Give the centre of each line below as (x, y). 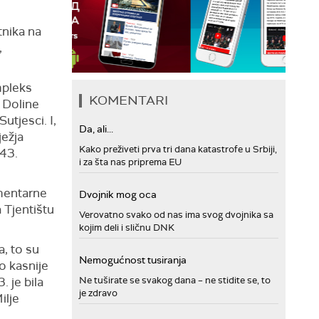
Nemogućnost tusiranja (133, 260)
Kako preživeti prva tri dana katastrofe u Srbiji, (178, 149)
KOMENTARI (129, 100)
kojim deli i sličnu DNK (127, 228)
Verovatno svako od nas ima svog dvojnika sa (176, 215)
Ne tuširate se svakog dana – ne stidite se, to (175, 280)
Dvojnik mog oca (118, 194)
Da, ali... (96, 129)
